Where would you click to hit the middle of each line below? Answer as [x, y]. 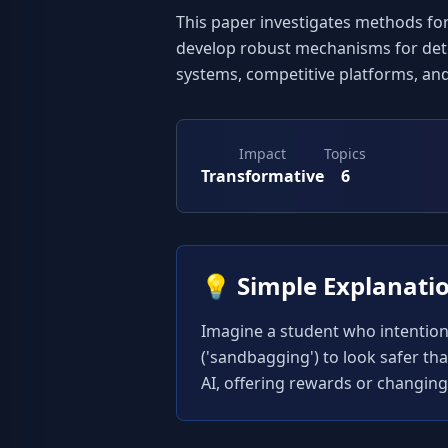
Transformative [262, 176]
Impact [262, 153]
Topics [345, 153]
